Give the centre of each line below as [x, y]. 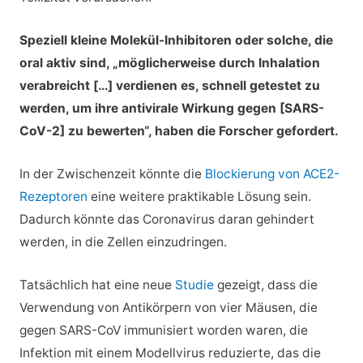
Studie [194, 284]
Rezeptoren [53, 196]
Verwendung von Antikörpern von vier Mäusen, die [168, 307]
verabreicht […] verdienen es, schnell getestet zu [169, 85]
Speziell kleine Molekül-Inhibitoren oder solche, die [176, 40]
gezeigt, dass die [265, 284]
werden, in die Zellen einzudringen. [123, 241]
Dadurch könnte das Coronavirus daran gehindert [167, 219]
